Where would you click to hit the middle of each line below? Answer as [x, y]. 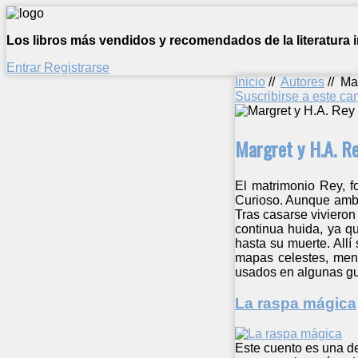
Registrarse [77, 68]
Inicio [250, 82]
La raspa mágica [296, 303]
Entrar [25, 68]
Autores [302, 82]
